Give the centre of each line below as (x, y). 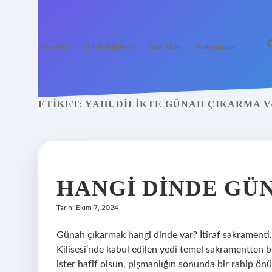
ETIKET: (62, 104)
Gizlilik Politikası (108, 47)
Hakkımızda (216, 47)
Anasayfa (53, 47)
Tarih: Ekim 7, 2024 (87, 208)
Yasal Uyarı (165, 47)
